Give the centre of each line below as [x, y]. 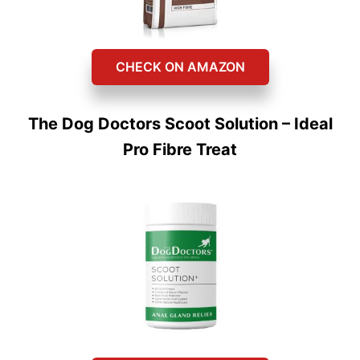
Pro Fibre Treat [180, 150]
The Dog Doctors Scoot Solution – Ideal [180, 124]
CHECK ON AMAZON [180, 67]
